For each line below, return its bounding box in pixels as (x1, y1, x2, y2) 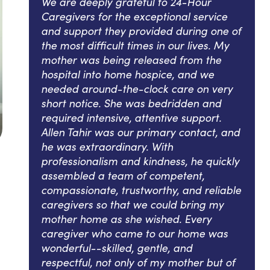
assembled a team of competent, (41, 168, 204, 183)
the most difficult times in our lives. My (41, 37, 229, 52)
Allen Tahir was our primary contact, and (41, 124, 240, 139)
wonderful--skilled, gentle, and (41, 240, 192, 255)
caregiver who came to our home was (41, 225, 228, 240)
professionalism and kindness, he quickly (41, 153, 239, 168)
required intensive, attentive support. (41, 110, 221, 125)
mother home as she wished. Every (41, 211, 212, 226)
